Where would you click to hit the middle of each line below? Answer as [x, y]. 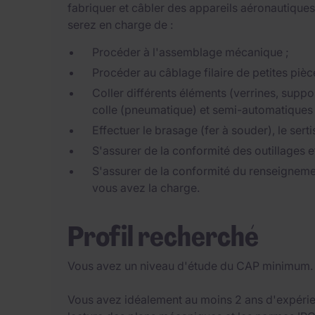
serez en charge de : [120, 25]
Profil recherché [163, 236]
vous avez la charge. [146, 188]
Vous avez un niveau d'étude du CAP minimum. [190, 266]
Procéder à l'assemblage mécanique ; [191, 52]
